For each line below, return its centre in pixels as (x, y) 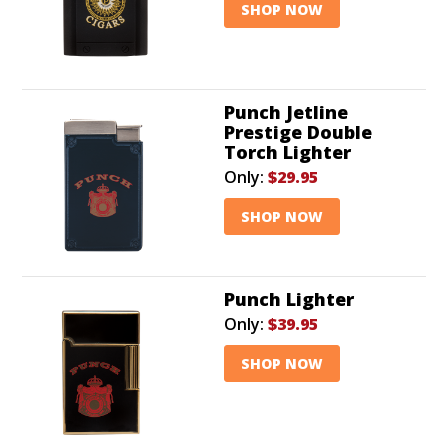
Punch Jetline (286, 111)
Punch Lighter (289, 298)
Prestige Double (298, 131)
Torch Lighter (287, 151)
